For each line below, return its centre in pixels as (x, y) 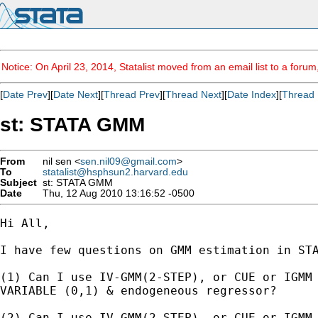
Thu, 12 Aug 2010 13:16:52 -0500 (116, 193)
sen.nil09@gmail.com (128, 161)
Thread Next (193, 94)
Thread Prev (132, 94)
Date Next (76, 94)
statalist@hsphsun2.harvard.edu (115, 172)
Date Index (252, 94)
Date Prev (25, 94)
